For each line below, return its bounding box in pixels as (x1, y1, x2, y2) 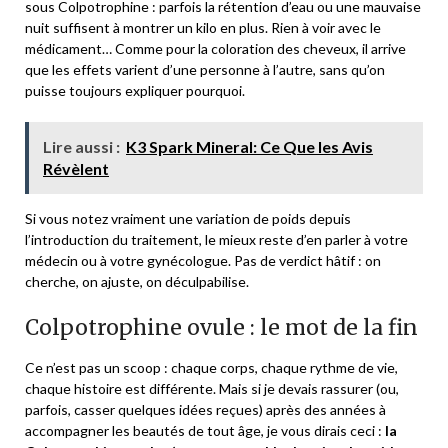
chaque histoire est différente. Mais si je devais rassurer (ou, (25, 379, 399, 397)
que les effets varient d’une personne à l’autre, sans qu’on (25, 60, 385, 78)
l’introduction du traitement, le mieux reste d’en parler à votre (25, 230, 408, 248)
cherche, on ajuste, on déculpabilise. (25, 272, 249, 290)
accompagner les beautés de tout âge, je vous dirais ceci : (25, 421, 385, 439)
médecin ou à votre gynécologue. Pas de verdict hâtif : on (25, 251, 381, 269)
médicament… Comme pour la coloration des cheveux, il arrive (25, 39, 406, 57)
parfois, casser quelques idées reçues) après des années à (25, 400, 386, 418)
